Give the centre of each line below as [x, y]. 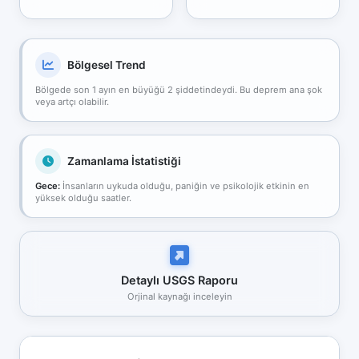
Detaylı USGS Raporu [179, 280]
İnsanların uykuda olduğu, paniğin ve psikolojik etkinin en [185, 186]
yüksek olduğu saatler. [83, 198]
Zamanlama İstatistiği [124, 161]
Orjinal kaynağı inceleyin [179, 296]
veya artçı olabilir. [72, 101]
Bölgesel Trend [107, 65]
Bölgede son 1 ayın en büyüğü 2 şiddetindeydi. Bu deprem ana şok [179, 89]
